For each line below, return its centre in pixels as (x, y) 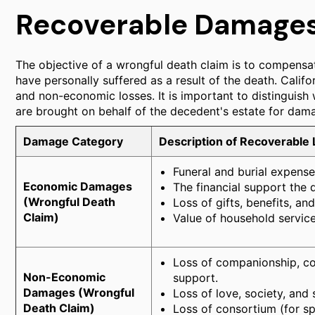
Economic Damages (78, 186)
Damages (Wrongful (79, 292)
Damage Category (73, 141)
